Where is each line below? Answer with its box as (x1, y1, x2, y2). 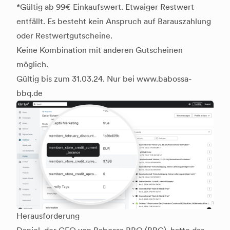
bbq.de (16, 88, 43, 99)
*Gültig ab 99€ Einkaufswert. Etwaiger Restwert (16, 2, 194, 12)
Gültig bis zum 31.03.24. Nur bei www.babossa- (16, 74, 191, 84)
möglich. (16, 60, 48, 70)
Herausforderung (16, 211, 80, 221)
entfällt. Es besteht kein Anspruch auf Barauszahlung (16, 16, 211, 27)
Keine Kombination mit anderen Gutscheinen (16, 45, 183, 55)
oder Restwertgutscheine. (16, 31, 112, 41)
